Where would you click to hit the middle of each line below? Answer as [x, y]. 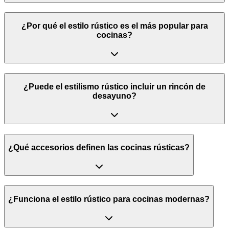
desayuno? [114, 96]
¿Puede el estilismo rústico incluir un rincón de [114, 87]
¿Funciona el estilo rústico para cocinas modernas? [109, 199]
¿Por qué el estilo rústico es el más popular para [114, 26]
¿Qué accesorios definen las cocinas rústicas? [99, 148]
